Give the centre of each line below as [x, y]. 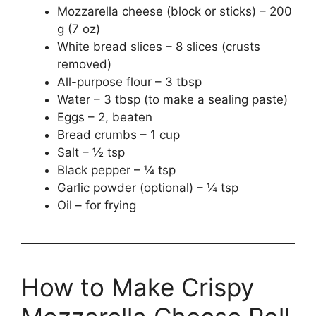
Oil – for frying [97, 206]
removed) [84, 65]
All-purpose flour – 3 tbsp [129, 82]
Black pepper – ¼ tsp [116, 170]
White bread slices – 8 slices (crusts [159, 47]
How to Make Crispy [138, 287]
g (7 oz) [79, 29]
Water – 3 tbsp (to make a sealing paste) [172, 100]
